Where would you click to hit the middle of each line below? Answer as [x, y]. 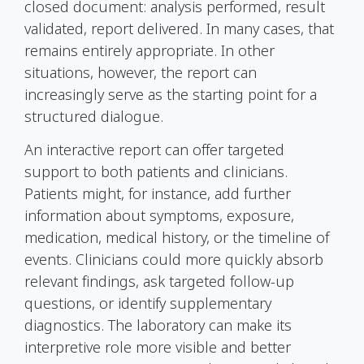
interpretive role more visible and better [158, 347]
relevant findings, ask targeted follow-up [159, 281]
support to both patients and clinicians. [156, 171]
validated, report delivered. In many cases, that [179, 28]
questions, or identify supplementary [148, 303]
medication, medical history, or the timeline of [177, 237]
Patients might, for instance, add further [158, 193]
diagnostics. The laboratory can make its [158, 325]
